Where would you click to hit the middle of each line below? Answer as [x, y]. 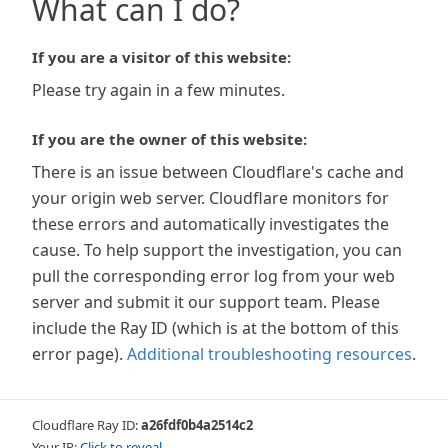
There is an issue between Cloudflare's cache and [218, 172]
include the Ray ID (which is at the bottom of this [215, 328]
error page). [77, 354]
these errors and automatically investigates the [210, 224]
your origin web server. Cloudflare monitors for [210, 198]
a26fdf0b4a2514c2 [197, 425]
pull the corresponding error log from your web [213, 276]
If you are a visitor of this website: [161, 57]
